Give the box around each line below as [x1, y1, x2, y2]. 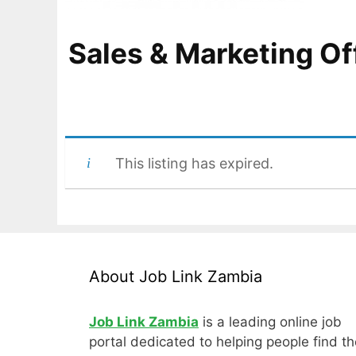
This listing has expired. [115, 155, 273, 172]
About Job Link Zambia [89, 267, 262, 286]
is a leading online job [199, 314, 342, 330]
